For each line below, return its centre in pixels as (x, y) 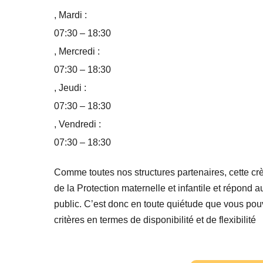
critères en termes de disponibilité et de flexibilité (155, 220)
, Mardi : (70, 15)
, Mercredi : (77, 52)
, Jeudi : (70, 88)
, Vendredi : (77, 124)
